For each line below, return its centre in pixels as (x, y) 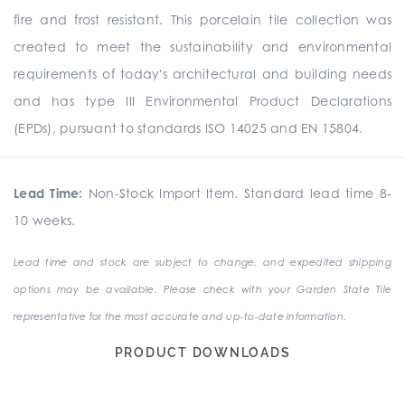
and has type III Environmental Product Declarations (202, 101)
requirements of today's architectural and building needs (202, 74)
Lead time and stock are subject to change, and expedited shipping (202, 262)
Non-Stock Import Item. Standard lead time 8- (237, 193)
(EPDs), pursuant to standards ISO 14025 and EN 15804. (188, 128)
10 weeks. (45, 220)
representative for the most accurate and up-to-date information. (180, 316)
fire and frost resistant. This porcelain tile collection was (202, 19)
